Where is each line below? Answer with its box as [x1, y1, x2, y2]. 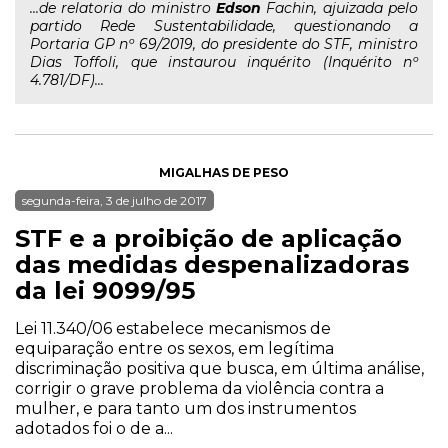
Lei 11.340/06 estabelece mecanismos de [15, 319, 331, 338]
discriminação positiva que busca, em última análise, [15, 359, 424, 378]
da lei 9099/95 [15, 276, 195, 305]
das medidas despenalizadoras [15, 250, 409, 279]
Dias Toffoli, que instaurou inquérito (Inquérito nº [30, 53, 418, 71]
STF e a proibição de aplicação [15, 224, 402, 253]
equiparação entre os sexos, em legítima [15, 339, 334, 358]
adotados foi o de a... [15, 419, 173, 438]
